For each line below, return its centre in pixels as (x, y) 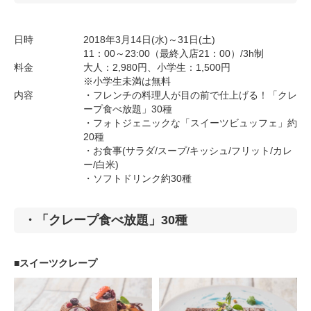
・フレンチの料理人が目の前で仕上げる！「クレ (190, 95)
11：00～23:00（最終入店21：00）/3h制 (174, 53)
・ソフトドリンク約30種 (137, 178)
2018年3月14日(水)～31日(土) (149, 40)
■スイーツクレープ (56, 263)
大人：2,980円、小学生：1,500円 (157, 67)
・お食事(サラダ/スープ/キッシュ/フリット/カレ (188, 151)
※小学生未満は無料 (127, 81)
